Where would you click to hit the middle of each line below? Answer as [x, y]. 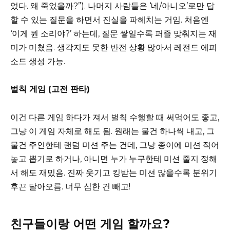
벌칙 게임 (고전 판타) [50, 89]
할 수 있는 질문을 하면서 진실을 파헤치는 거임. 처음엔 [110, 20]
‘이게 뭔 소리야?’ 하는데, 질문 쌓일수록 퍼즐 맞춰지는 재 [113, 34]
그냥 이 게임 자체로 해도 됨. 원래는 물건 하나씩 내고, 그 [112, 131]
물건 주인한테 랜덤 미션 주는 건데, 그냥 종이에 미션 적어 [115, 145]
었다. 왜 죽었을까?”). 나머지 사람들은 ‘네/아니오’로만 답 [112, 6]
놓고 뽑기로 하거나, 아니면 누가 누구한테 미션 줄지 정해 [114, 159]
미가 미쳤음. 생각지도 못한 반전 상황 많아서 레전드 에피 [114, 48]
